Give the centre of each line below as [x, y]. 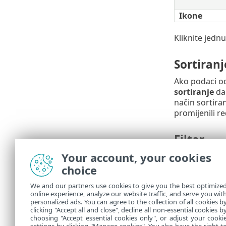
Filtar [189, 140]
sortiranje [194, 92]
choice [79, 170]
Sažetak [196, 194]
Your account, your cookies [136, 157]
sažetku [198, 211]
